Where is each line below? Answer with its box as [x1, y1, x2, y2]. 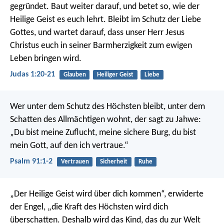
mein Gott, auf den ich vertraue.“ [10, 141, 128, 151]
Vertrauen [60, 158, 89, 165]
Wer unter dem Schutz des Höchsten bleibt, [10, 102, 165, 112]
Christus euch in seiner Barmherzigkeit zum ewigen [10, 40, 192, 50]
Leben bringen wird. [10, 53, 81, 63]
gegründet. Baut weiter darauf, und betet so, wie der [10, 1, 199, 11]
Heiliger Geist [96, 71, 133, 78]
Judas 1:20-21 [10, 70, 55, 79]
